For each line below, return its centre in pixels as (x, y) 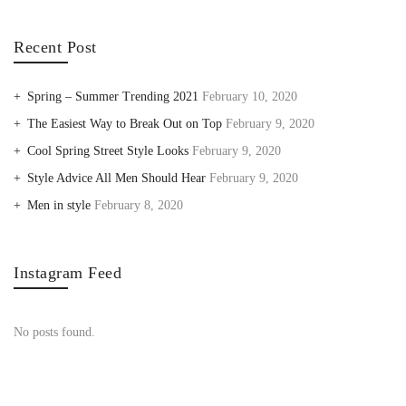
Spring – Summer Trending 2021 (113, 97)
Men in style (59, 205)
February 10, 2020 (250, 97)
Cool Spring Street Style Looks (108, 151)
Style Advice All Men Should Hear (116, 178)
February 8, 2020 (139, 205)
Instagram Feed (68, 273)
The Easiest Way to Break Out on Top (125, 124)
